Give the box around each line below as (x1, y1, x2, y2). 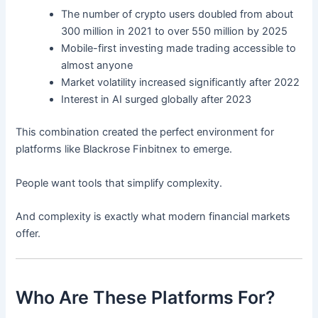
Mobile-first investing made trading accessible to (61, 42, 297, 55)
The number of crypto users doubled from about (61, 8, 294, 21)
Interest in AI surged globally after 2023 (61, 93, 252, 106)
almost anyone (61, 59, 133, 72)
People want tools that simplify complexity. (16, 176, 223, 190)
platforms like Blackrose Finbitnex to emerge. (16, 143, 233, 156)
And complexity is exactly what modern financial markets (16, 209, 291, 223)
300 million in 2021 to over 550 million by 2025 (61, 25, 288, 38)
